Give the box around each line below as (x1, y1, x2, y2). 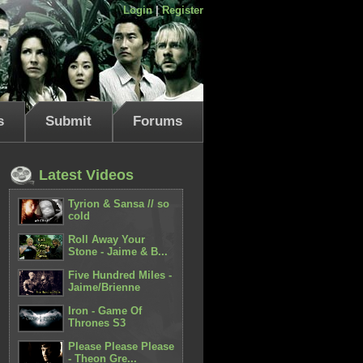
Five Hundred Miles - (68, 269, 173, 281)
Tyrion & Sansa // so (68, 198, 170, 210)
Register (162, 4, 203, 16)
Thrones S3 (68, 317, 126, 329)
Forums (133, 113, 182, 129)
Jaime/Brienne (68, 281, 141, 293)
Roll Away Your (68, 233, 146, 246)
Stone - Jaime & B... (68, 246, 169, 258)
